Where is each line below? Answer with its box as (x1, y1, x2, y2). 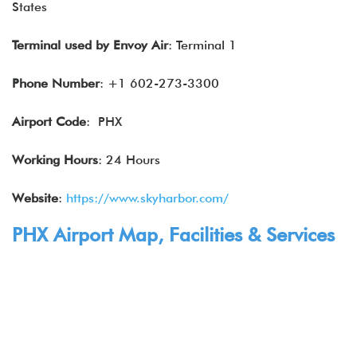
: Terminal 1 (168, 37, 237, 53)
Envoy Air (113, 37, 168, 53)
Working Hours (12, 152, 98, 167)
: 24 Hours (98, 152, 160, 167)
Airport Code (12, 114, 86, 129)
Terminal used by (12, 37, 113, 53)
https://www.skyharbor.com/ (66, 190, 229, 206)
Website (12, 190, 58, 206)
